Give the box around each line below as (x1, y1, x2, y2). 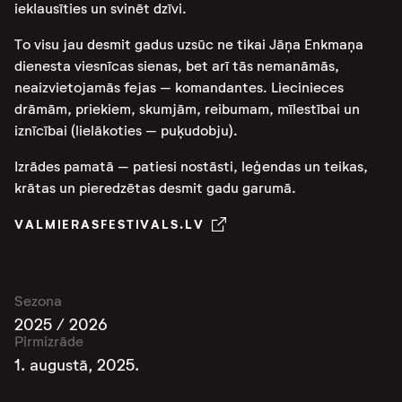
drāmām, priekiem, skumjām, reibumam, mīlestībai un (14, 100, 360, 118)
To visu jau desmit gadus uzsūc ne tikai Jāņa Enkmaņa (14, 36, 363, 53)
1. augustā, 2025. (14, 355, 139, 375)
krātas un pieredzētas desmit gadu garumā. (14, 179, 296, 197)
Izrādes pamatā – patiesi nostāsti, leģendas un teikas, (14, 158, 368, 175)
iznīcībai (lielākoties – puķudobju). (14, 122, 238, 139)
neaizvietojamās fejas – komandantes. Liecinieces (14, 79, 344, 96)
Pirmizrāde (14, 333, 83, 350)
